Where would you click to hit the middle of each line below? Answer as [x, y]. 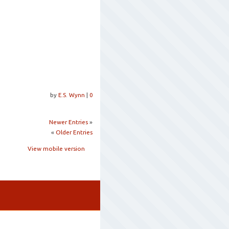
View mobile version [56, 148]
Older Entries [74, 132]
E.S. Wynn [72, 95]
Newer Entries [68, 122]
